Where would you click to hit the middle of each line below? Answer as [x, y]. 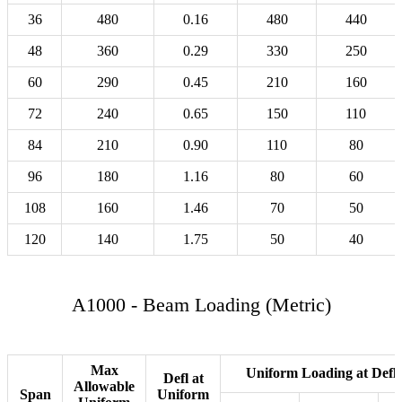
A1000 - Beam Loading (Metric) [201, 305]
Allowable [104, 387]
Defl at [183, 379]
